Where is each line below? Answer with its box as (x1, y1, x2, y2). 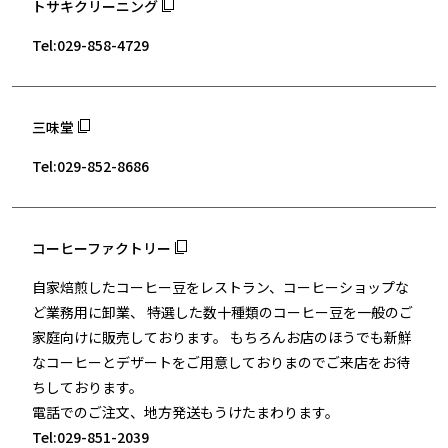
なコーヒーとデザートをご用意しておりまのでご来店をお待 (32, 352, 411, 373)
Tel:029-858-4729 (32, 35, 150, 56)
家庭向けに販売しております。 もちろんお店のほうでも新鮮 (32, 327, 413, 348)
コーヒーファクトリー (32, 238, 172, 259)
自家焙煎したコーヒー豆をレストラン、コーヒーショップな (32, 277, 410, 298)
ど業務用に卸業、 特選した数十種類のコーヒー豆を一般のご (32, 302, 414, 323)
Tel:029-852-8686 (32, 156, 150, 177)
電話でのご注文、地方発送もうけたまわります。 (32, 402, 340, 423)
